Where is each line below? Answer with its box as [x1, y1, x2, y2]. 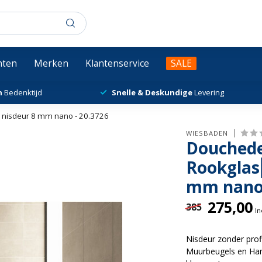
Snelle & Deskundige [111, 87, 194, 98]
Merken [34, 57, 68, 70]
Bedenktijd [2, 87, 42, 98]
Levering [194, 87, 224, 98]
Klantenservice [85, 57, 149, 70]
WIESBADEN [186, 129, 229, 137]
